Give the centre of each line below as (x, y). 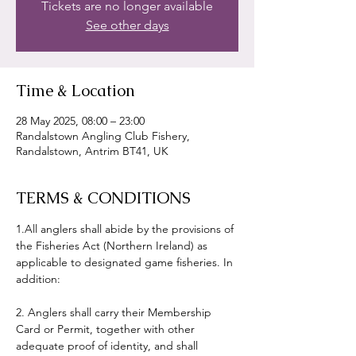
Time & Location (75, 91)
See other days (127, 25)
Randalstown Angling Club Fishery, (103, 136)
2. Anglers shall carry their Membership (115, 312)
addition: (38, 279)
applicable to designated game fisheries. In (126, 262)
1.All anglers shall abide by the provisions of (126, 229)
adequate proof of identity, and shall (108, 346)
